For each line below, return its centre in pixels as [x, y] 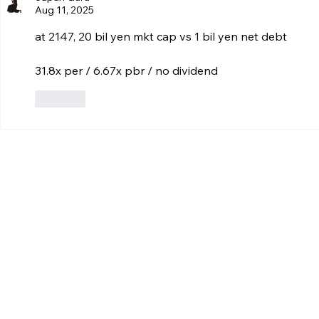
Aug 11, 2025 [64, 10]
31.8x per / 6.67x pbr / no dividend [126, 70]
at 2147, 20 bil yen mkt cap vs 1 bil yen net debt [161, 36]
